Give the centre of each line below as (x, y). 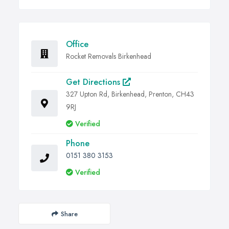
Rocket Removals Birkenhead (109, 56)
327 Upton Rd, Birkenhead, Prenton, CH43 (130, 94)
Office (77, 44)
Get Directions (94, 82)
